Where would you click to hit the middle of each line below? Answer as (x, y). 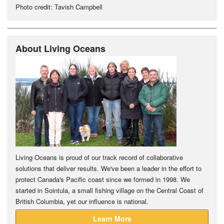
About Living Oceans (60, 48)
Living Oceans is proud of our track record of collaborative (99, 157)
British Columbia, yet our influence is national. (82, 201)
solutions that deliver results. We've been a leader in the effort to (108, 168)
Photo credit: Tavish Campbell (59, 6)
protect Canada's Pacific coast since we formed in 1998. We (103, 179)
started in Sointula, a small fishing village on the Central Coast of (109, 190)
